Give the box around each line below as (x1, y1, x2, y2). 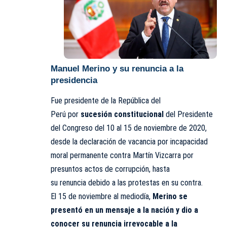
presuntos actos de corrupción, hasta (51, 164, 170, 174)
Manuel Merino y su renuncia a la (51, 63, 183, 73)
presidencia (51, 75, 97, 85)
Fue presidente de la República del (51, 96, 161, 106)
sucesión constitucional (81, 109, 164, 120)
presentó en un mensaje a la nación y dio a (51, 205, 198, 215)
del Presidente (164, 109, 213, 120)
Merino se (153, 192, 187, 202)
